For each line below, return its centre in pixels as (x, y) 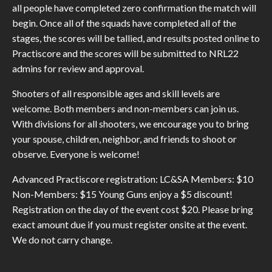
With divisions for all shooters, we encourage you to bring (131, 124)
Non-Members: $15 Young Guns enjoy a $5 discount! (122, 194)
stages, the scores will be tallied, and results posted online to (136, 38)
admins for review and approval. (78, 69)
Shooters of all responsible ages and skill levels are (116, 93)
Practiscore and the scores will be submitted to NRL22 (125, 53)
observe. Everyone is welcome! (76, 154)
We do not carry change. (62, 240)
